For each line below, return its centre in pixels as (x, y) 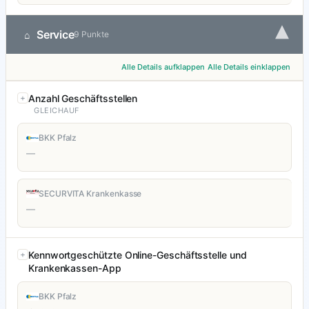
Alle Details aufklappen (163, 67)
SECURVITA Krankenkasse (90, 194)
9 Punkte (91, 34)
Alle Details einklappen (249, 67)
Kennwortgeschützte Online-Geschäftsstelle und (138, 255)
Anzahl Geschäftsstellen (83, 99)
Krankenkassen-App (75, 268)
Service (56, 35)
